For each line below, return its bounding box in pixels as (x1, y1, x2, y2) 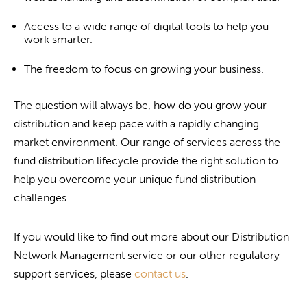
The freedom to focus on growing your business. (24, 62, 264, 75)
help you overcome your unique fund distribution (14, 172, 256, 186)
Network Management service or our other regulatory (14, 248, 280, 262)
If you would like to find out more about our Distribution (14, 230, 289, 243)
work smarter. (24, 32, 93, 46)
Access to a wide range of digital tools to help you (24, 19, 269, 33)
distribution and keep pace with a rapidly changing (14, 116, 259, 130)
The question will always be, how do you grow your (14, 98, 267, 112)
